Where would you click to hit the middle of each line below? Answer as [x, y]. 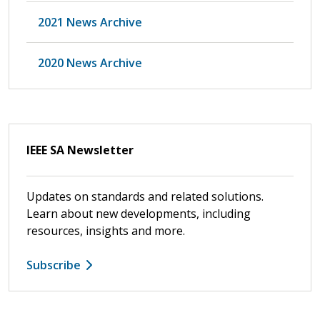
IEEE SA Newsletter [80, 150]
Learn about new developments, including [139, 213]
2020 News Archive [90, 62]
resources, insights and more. [106, 230]
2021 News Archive [90, 22]
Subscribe [54, 265]
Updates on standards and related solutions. [145, 196]
